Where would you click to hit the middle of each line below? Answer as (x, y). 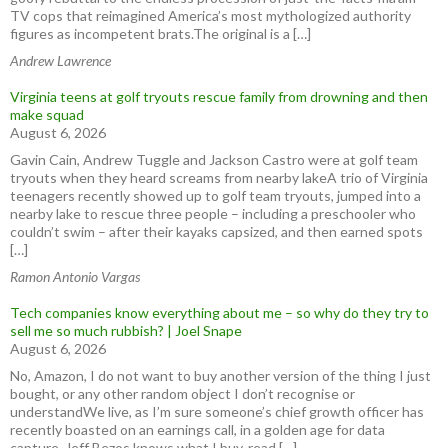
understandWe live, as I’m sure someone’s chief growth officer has (217, 411)
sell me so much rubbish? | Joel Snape (126, 330)
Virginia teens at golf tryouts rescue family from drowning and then (219, 96)
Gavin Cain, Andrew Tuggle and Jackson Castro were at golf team (214, 159)
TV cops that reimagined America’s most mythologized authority (210, 15)
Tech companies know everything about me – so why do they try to (219, 312)
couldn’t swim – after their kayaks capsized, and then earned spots (216, 231)
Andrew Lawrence (60, 60)
